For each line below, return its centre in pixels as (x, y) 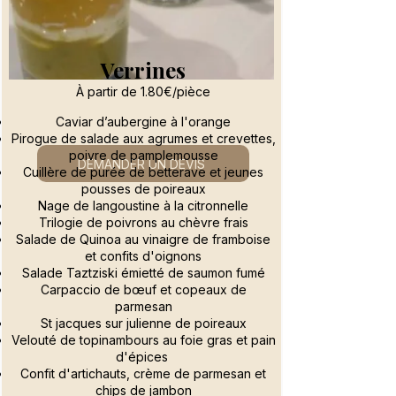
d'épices (143, 357)
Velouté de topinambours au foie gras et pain (143, 340)
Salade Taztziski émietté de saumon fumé (143, 273)
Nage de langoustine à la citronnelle (143, 206)
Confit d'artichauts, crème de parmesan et (143, 374)
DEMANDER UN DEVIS (141, 164)
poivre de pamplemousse (143, 156)
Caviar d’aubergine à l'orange (143, 122)
